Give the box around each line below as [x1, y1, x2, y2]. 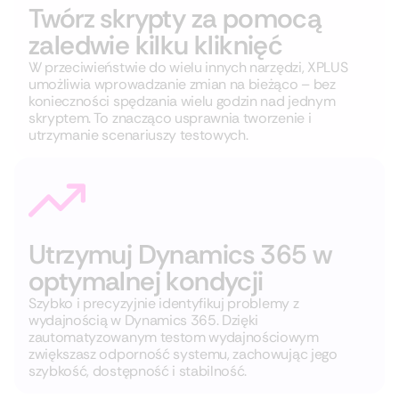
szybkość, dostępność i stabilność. [28, 362, 248, 380]
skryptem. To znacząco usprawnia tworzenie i [28, 109, 312, 127]
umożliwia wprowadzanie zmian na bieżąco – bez [28, 75, 336, 94]
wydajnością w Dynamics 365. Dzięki [28, 311, 259, 330]
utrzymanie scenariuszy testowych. [28, 126, 248, 144]
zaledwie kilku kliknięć [28, 28, 283, 62]
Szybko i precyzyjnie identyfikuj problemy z [28, 294, 299, 313]
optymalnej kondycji [28, 264, 264, 298]
